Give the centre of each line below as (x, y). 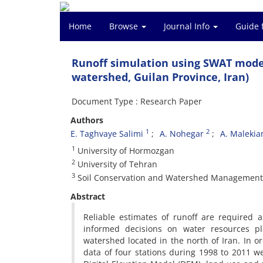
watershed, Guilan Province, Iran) (160, 77)
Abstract (88, 196)
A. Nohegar (182, 134)
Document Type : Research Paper (137, 101)
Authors (87, 120)
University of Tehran (116, 164)
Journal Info (188, 26)
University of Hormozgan (125, 151)
